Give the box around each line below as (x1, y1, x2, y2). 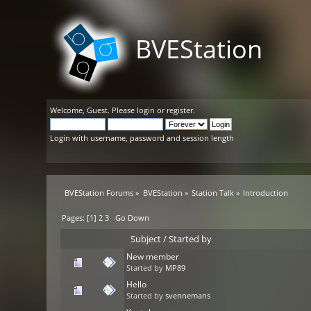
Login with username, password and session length (50, 133, 235, 143)
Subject (131, 233, 162, 246)
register (167, 105, 194, 115)
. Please (108, 105, 137, 115)
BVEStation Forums (65, 187, 134, 198)
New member (126, 251, 180, 263)
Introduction (243, 187, 289, 198)
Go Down (115, 212, 150, 224)
